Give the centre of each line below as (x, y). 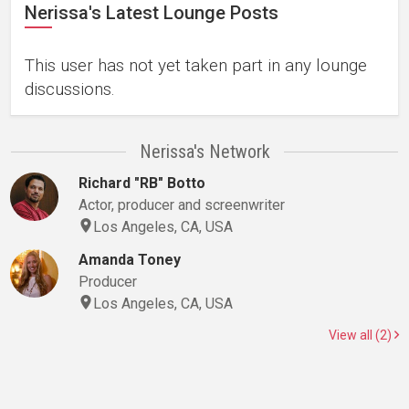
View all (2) (362, 335)
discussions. (70, 89)
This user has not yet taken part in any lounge (196, 65)
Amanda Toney (129, 260)
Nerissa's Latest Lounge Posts (152, 13)
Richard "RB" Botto (142, 183)
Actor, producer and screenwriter (181, 205)
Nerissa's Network (204, 152)
